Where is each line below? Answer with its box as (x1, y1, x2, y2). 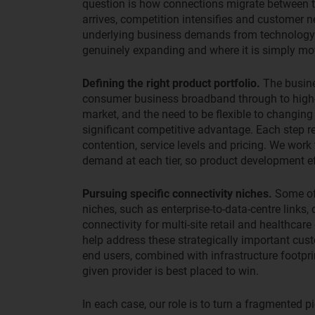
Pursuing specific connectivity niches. (82, 187, 275, 201)
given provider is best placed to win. (82, 264, 259, 278)
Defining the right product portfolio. (82, 77, 263, 91)
